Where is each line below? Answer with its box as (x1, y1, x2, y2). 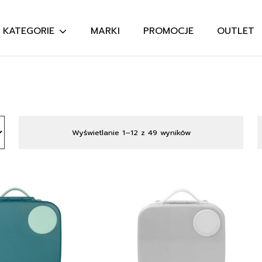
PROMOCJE (143, 23, 194, 38)
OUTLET (217, 23, 255, 38)
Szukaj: (170, 69, 198, 83)
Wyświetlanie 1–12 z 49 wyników (71, 126, 191, 138)
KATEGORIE (3, 23, 55, 38)
